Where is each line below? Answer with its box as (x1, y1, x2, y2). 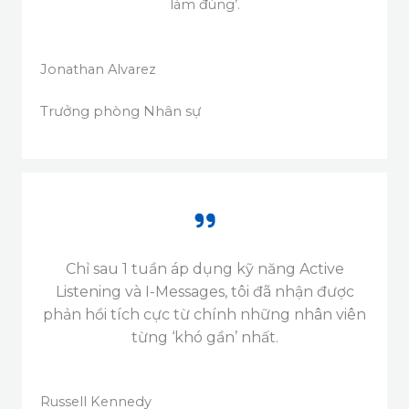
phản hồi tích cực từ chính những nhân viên (43, 306, 366, 324)
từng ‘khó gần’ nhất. (131, 329, 278, 347)
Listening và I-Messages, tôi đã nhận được (55, 283, 354, 301)
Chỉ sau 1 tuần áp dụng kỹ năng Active (65, 260, 344, 278)
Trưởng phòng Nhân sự (40, 102, 201, 121)
